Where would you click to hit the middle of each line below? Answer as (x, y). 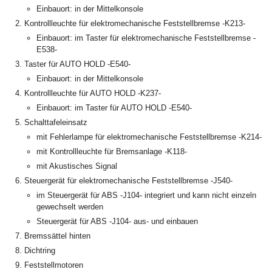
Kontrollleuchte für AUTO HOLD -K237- (93, 93)
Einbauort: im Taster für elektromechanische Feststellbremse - (146, 38)
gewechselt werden (70, 207)
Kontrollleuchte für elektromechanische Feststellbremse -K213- (135, 24)
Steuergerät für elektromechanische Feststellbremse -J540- (128, 181)
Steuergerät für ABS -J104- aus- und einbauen (117, 222)
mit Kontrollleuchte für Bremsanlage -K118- (112, 152)
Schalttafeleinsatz (56, 123)
